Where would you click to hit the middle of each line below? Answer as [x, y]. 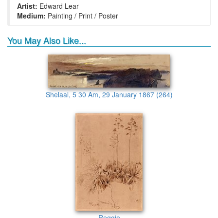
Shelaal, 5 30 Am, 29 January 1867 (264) [109, 94]
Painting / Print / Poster [82, 16]
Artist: [27, 6]
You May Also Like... [47, 40]
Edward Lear [58, 6]
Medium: [31, 16]
